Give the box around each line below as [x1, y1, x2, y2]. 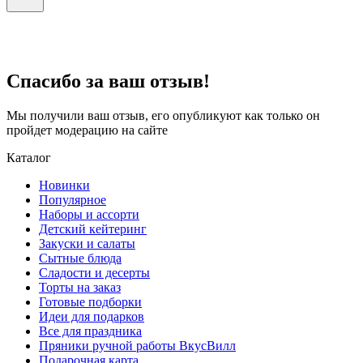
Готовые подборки [39, 294, 142, 309]
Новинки [39, 177, 90, 192]
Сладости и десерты [39, 265, 150, 280]
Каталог [6, 150, 51, 164]
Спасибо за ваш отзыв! [6, 70, 210, 92]
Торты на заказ [39, 280, 121, 294]
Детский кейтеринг [39, 221, 147, 236]
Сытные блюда [39, 250, 122, 265]
